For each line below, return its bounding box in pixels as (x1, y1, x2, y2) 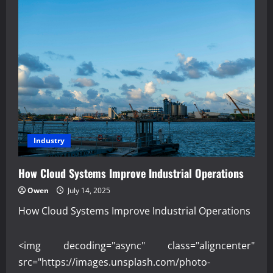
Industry (34, 135, 65, 146)
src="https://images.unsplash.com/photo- (18, 255, 210, 269)
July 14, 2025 (66, 185, 110, 196)
